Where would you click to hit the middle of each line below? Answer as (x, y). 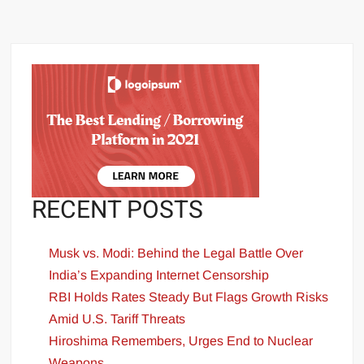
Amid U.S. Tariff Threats (117, 319)
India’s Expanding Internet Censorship (159, 275)
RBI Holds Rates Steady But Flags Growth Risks (189, 297)
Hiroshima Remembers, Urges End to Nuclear (181, 341)
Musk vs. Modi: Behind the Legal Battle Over (176, 253)
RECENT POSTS (118, 210)
